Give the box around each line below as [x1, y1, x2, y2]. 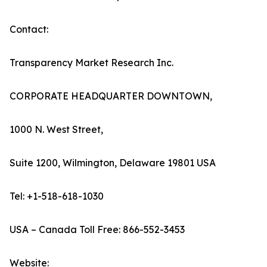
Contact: [10, 23, 48, 36]
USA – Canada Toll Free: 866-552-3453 [10, 223, 185, 236]
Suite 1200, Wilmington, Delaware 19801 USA [10, 157, 216, 169]
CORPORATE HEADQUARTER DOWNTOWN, [10, 90, 212, 103]
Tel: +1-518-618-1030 [10, 190, 104, 203]
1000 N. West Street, [10, 123, 103, 136]
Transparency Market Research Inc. [10, 57, 173, 69]
